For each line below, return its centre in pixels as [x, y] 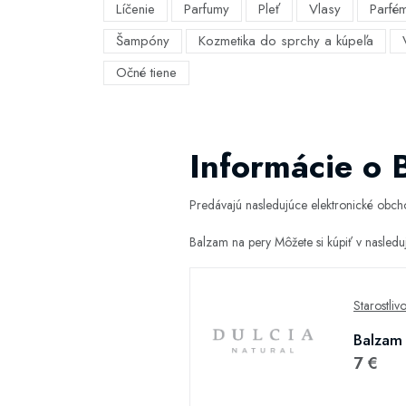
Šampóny [143, 41]
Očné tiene [146, 72]
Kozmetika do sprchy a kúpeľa [286, 41]
